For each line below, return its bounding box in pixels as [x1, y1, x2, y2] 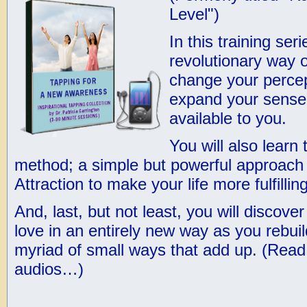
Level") [169, 5, 219, 23]
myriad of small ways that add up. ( [14, 241, 267, 259]
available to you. [169, 109, 286, 127]
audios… [14, 260, 78, 278]
